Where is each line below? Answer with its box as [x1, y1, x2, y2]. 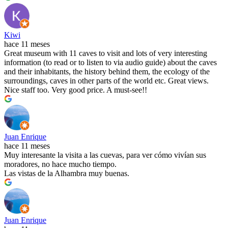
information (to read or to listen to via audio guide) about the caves [4, 58, 217, 67]
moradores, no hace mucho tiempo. [4, 160, 117, 169]
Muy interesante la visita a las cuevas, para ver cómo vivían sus [4, 151, 206, 160]
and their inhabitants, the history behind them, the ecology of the [4, 67, 210, 76]
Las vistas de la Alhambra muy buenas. [4, 169, 129, 178]
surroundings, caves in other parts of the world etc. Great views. [4, 76, 209, 85]
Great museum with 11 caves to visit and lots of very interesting [4, 49, 207, 58]
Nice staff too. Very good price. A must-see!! [4, 85, 147, 95]
